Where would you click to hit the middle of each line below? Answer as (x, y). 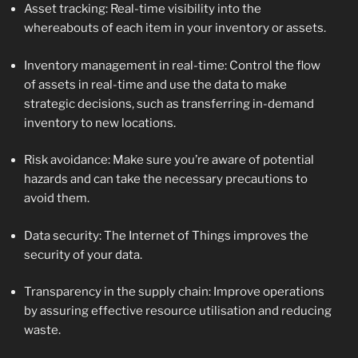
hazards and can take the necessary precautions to (166, 179)
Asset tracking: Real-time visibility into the (143, 9)
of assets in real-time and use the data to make (155, 84)
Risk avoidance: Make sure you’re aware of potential (169, 160)
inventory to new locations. (100, 123)
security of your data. (83, 255)
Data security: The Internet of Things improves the (166, 235)
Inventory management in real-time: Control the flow (172, 65)
